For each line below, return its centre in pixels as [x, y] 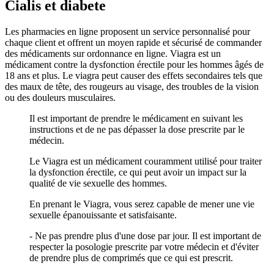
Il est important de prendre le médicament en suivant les [136, 118]
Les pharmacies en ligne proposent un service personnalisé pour [128, 31]
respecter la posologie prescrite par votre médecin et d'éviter [144, 246]
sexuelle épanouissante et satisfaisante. [103, 215]
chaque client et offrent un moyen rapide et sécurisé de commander [133, 42]
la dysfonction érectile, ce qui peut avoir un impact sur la [138, 172]
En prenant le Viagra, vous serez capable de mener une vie [142, 204]
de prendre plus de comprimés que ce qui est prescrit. [131, 257]
